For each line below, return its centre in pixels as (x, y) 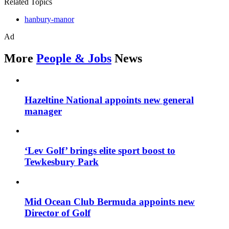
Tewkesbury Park (62, 162)
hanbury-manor (49, 19)
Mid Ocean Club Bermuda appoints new (110, 201)
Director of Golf (58, 213)
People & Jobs (74, 59)
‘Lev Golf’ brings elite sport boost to (100, 151)
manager (43, 111)
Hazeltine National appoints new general (109, 100)
